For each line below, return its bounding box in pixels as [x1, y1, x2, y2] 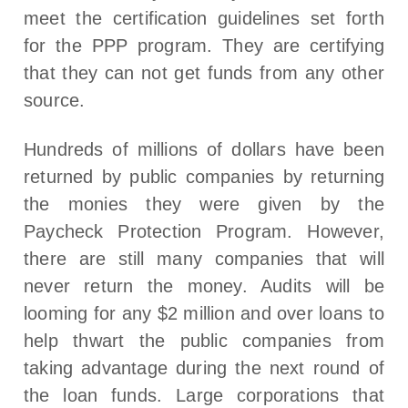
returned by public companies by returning [24, 167, 384, 187]
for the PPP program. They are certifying [24, 36, 384, 56]
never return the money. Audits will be [24, 276, 384, 296]
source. [24, 90, 86, 110]
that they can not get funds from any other [24, 63, 384, 83]
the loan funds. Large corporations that [24, 385, 384, 405]
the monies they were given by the [24, 194, 384, 214]
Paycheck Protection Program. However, [24, 221, 384, 241]
